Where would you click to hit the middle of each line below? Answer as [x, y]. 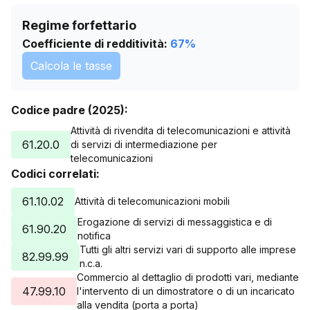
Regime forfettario [79, 25]
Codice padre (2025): [70, 110]
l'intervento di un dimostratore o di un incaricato [186, 291]
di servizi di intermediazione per [144, 144]
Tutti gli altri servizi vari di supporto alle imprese [188, 249]
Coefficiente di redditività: [95, 44]
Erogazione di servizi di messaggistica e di [175, 222]
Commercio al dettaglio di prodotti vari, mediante [188, 277]
